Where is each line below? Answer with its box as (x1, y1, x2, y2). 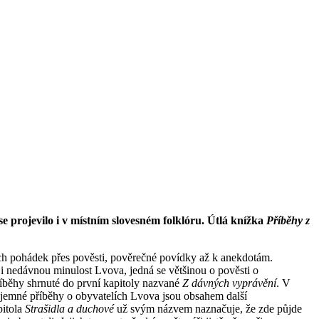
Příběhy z (266, 214, 310, 226)
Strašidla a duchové (25, 302, 114, 315)
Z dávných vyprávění (182, 276, 276, 289)
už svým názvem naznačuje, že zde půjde (114, 302, 302, 315)
